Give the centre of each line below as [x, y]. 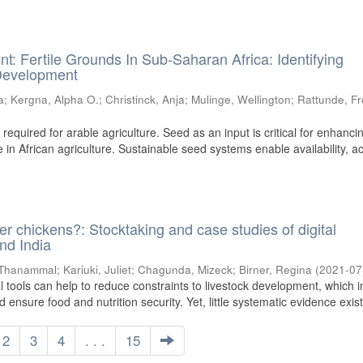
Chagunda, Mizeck [186, 270]
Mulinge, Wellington [241, 100]
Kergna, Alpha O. [55, 100]
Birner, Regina [276, 270]
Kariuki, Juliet [98, 270]
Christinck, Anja [145, 100]
